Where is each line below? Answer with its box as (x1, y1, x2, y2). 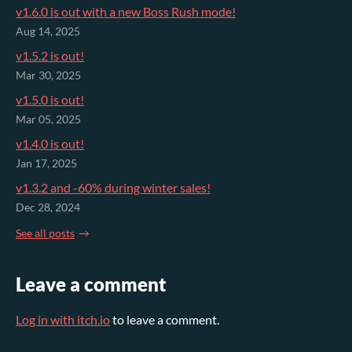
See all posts (16, 226, 75, 240)
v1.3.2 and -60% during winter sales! (16, 180, 211, 196)
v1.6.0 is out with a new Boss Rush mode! (16, 4, 236, 20)
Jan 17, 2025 (16, 157, 77, 170)
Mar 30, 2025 (16, 69, 81, 82)
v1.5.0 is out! (16, 92, 84, 108)
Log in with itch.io (16, 311, 110, 327)
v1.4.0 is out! (16, 136, 84, 152)
